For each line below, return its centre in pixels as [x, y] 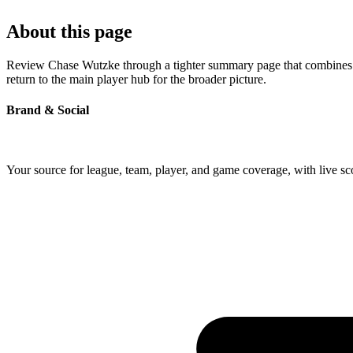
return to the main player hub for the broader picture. [136, 79]
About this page [69, 32]
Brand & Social [48, 110]
